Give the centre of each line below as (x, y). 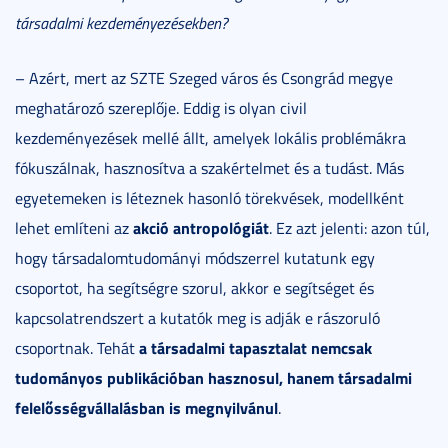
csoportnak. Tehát (77, 347)
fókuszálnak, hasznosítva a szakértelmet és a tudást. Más (209, 167)
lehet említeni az (74, 227)
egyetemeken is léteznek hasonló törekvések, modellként (209, 197)
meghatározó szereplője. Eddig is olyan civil (161, 107)
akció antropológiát (201, 227)
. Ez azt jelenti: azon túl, (349, 227)
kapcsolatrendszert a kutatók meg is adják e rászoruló (197, 317)
